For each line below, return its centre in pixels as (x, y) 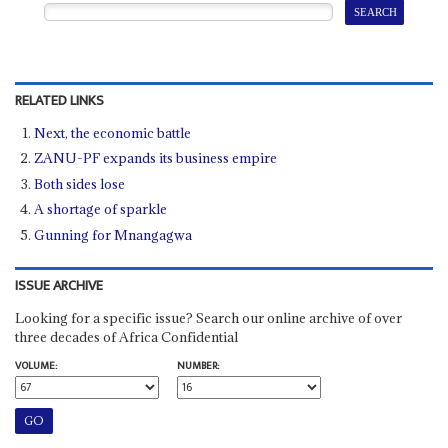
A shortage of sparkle (101, 209)
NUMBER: (197, 365)
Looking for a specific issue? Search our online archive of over (208, 317)
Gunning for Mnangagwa (113, 234)
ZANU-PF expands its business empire (156, 158)
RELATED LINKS (59, 100)
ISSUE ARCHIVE (58, 285)
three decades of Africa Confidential (126, 336)
